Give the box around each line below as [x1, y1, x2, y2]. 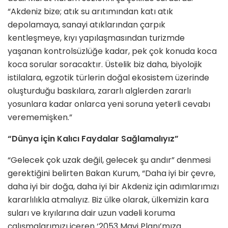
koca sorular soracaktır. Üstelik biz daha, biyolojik [8, 59, 202, 71]
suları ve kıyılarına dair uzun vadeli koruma [8, 207, 175, 219]
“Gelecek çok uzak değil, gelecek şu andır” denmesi [8, 154, 211, 166]
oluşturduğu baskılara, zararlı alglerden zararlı [8, 85, 191, 97]
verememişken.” [8, 111, 72, 124]
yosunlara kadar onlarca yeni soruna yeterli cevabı [8, 98, 210, 110]
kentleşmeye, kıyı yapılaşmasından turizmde [8, 32, 185, 44]
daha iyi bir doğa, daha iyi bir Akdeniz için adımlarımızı [8, 181, 219, 193]
